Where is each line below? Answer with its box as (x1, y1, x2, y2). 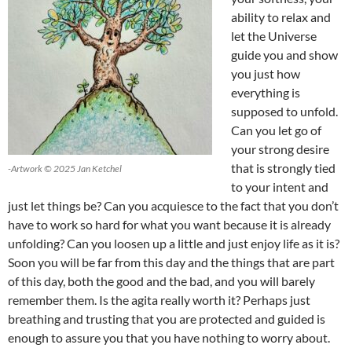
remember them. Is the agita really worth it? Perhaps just (8, 292, 310, 308)
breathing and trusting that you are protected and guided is (8, 311, 325, 327)
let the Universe (231, 28, 317, 44)
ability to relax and (231, 9, 331, 25)
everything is (231, 85, 300, 101)
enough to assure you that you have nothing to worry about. (8, 330, 330, 346)
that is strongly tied (231, 160, 335, 176)
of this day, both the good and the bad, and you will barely (8, 273, 315, 289)
